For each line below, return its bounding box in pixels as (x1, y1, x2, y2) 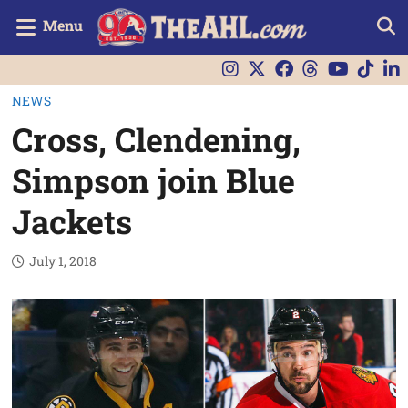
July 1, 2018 (29, 251, 97, 270)
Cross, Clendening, (12, 117, 301, 161)
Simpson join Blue (12, 158, 296, 202)
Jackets (12, 199, 133, 243)
